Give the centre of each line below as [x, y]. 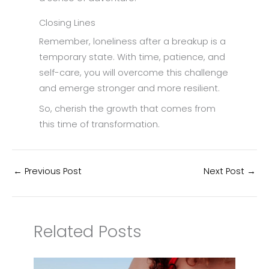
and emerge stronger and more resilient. [129, 89]
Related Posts [88, 232]
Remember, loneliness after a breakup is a [132, 42]
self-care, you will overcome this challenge [134, 73]
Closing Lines [68, 23]
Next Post [225, 171]
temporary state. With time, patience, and [132, 57]
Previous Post [52, 171]
